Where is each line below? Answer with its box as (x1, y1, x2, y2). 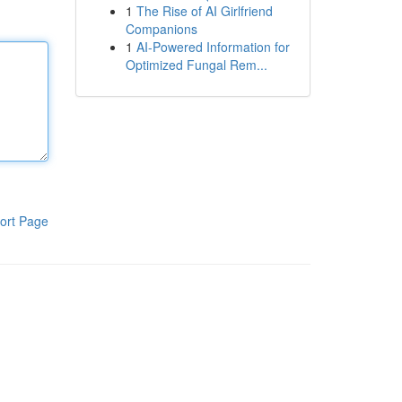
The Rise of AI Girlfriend (135, 2, 273, 20)
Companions (125, 20, 197, 38)
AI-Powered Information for (135, 38, 290, 56)
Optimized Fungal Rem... (125, 56, 267, 74)
